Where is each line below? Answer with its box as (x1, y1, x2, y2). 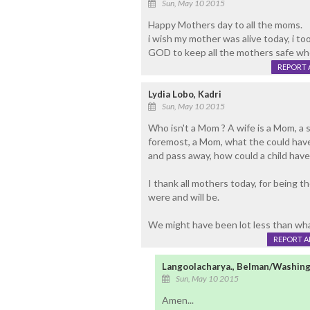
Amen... (161, 294, 194, 307)
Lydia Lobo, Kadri (147, 89, 221, 100)
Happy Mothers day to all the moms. (147, 19, 302, 31)
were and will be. (147, 191, 219, 203)
